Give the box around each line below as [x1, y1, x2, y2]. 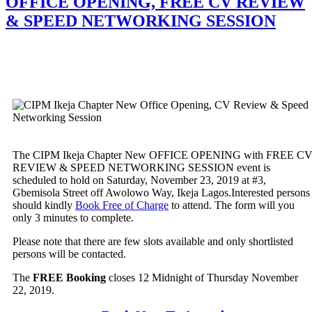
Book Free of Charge [75, 199, 169, 212]
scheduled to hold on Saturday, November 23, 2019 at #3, [13, 174, 266, 187]
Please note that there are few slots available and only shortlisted [13, 235, 293, 248]
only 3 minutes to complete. [13, 212, 134, 224]
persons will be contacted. [13, 248, 126, 260]
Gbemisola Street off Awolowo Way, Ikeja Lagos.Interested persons [13, 187, 310, 199]
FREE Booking [33, 272, 106, 284]
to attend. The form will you [169, 199, 295, 212]
